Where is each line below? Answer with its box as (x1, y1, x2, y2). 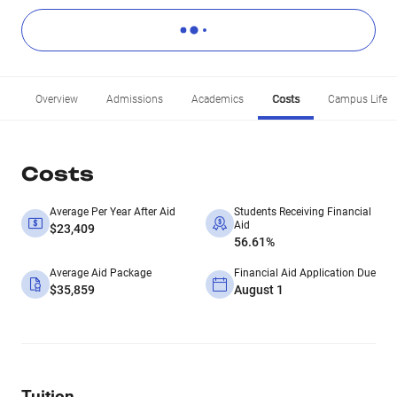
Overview (35, 93, 78, 105)
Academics (191, 93, 244, 105)
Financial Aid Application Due (234, 267, 376, 279)
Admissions (106, 93, 163, 105)
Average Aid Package (50, 267, 152, 279)
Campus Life (328, 93, 387, 105)
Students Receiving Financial (234, 206, 371, 218)
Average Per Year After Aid (50, 206, 175, 218)
